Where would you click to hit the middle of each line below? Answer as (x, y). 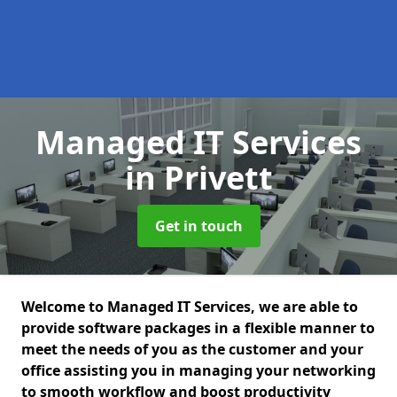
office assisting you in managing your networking (198, 370)
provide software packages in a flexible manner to (198, 328)
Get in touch (198, 226)
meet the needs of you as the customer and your (192, 349)
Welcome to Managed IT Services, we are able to (190, 307)
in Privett (198, 178)
